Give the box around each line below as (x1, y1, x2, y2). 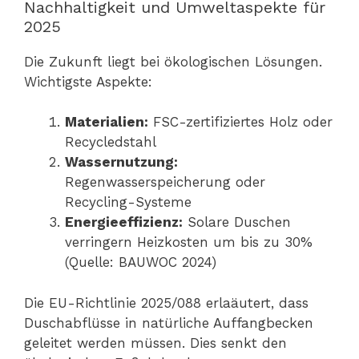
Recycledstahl (65, 134, 156, 151)
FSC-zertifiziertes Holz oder (148, 114, 333, 131)
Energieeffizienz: (65, 214, 183, 231)
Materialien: (65, 114, 148, 131)
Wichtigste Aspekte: (24, 73, 152, 90)
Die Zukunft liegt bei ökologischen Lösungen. (24, 53, 322, 70)
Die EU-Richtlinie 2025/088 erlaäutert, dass (24, 294, 309, 311)
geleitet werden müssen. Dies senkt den (24, 334, 287, 351)
